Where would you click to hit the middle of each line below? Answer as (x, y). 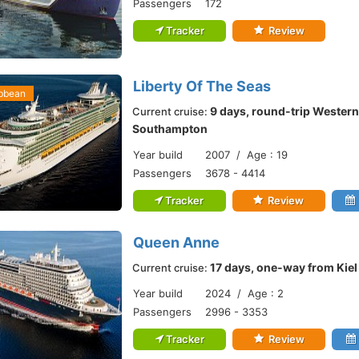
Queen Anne (176, 242)
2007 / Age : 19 (246, 155)
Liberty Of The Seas (202, 86)
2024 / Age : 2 (244, 293)
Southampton (170, 129)
